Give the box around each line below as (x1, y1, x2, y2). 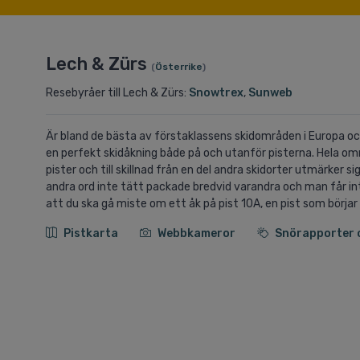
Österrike (155, 61, 202, 73)
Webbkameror (157, 227, 238, 241)
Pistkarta (63, 227, 121, 241)
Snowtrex (189, 86, 243, 100)
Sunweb (248, 86, 292, 100)
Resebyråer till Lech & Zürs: (46, 86, 189, 100)
